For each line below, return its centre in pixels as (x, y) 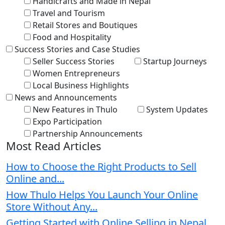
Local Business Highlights (81, 85)
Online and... (35, 178)
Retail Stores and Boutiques (85, 25)
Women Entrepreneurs (76, 73)
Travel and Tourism (69, 13)
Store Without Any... (52, 206)
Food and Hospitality (72, 37)
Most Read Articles (53, 146)
